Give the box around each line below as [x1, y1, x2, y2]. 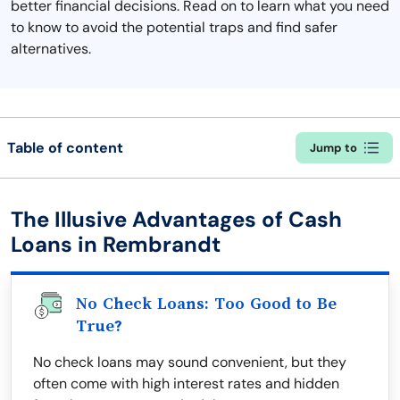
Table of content [7, 137, 123, 157]
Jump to [310, 140, 357, 155]
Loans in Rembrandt [11, 230, 221, 258]
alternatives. [11, 39, 91, 58]
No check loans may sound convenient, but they [33, 353, 346, 371]
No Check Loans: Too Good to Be [76, 295, 337, 312]
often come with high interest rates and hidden [33, 374, 339, 393]
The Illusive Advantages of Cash [11, 205, 342, 233]
